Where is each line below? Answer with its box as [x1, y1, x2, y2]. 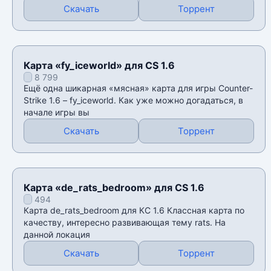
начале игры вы [24, 107, 90, 118]
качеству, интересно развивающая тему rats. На [24, 217, 226, 228]
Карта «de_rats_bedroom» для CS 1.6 [24, 181, 204, 194]
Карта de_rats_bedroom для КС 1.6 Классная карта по [24, 205, 244, 216]
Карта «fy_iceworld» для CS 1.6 [24, 59, 175, 72]
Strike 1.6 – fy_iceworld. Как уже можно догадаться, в [24, 95, 243, 106]
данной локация [24, 229, 90, 240]
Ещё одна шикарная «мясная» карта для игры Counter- [24, 83, 253, 94]
